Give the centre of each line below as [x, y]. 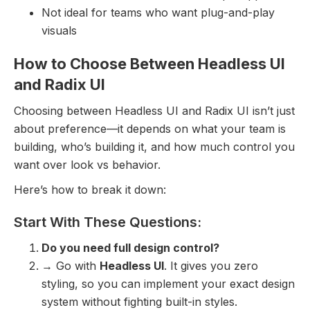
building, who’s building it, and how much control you [154, 146]
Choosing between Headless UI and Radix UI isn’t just [154, 110]
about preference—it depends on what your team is [150, 128]
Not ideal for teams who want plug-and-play [158, 12]
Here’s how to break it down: [90, 189]
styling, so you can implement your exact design [168, 283]
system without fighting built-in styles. [139, 301]
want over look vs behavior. [87, 164]
